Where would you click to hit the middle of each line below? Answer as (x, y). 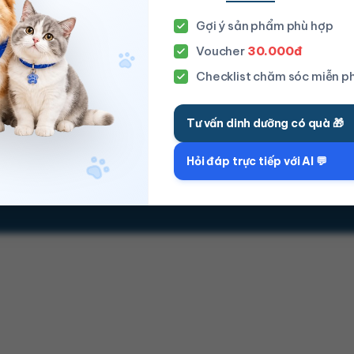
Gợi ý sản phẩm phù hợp (265, 26)
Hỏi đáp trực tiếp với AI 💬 (257, 161)
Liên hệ (87, 17)
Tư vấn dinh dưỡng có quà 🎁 (265, 123)
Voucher (222, 51)
